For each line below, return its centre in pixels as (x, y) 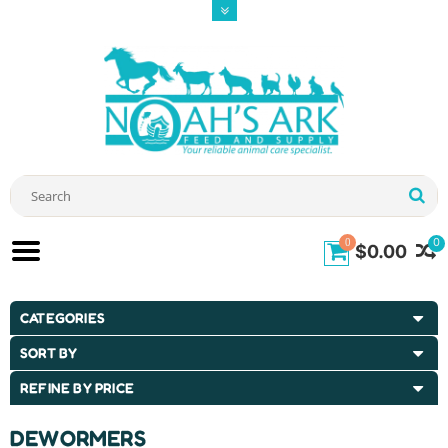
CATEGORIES (62, 318)
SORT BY (49, 353)
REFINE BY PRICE (77, 388)
